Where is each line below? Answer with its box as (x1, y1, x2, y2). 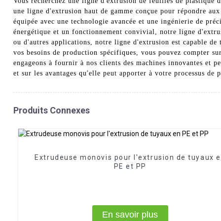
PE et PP (113, 162, 147, 171)
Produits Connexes (13, 105, 90, 115)
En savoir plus (102, 209, 158, 220)
